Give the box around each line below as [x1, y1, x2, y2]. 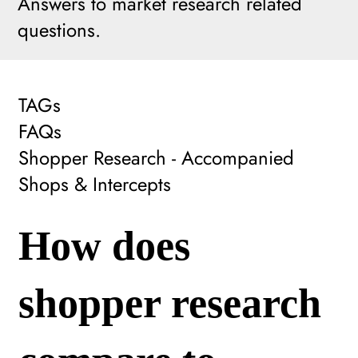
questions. [18, 16, 101, 45]
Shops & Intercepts [18, 169, 172, 198]
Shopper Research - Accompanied [18, 143, 295, 172]
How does [18, 222, 190, 268]
